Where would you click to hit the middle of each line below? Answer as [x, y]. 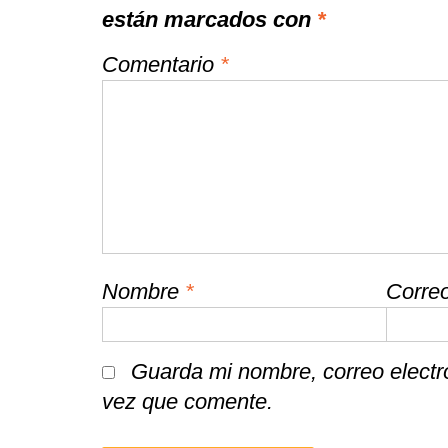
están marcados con [209, 19]
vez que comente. [187, 401]
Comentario [161, 64]
